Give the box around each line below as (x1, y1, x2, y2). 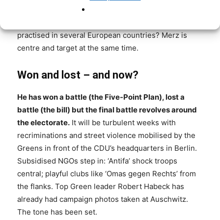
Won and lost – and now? (17, 69, 138, 82)
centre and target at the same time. (17, 43, 138, 53)
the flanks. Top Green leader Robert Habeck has (17, 182, 184, 192)
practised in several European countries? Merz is (17, 30, 187, 40)
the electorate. (17, 118, 70, 128)
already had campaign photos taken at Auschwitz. (17, 194, 188, 204)
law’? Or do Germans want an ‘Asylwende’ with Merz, (17, 5, 199, 15)
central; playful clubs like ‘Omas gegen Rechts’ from (17, 169, 196, 179)
